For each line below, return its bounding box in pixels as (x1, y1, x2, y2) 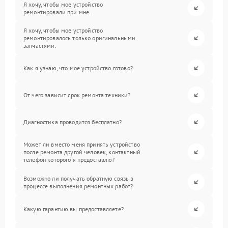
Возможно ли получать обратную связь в (23, 174, 134, 182)
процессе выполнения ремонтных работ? (23, 182, 133, 190)
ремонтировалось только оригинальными (23, 34, 136, 42)
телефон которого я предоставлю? (23, 156, 115, 164)
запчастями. (23, 42, 56, 50)
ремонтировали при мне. (23, 8, 91, 16)
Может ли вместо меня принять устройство (23, 140, 140, 149)
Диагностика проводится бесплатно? (23, 118, 122, 126)
